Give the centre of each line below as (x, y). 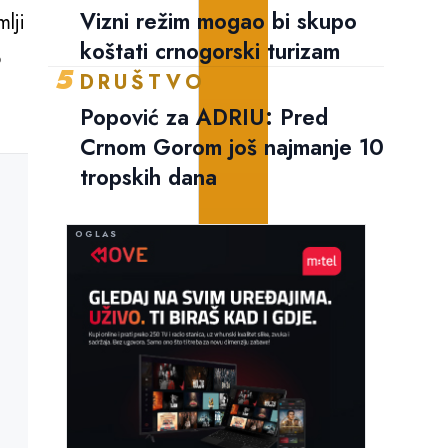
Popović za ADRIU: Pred (204, 117)
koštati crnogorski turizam (210, 51)
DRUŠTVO (143, 83)
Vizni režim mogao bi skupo (218, 21)
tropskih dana (148, 177)
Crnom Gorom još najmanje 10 (232, 147)
